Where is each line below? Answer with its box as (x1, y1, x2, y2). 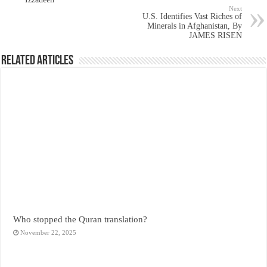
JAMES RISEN (188, 30, 242, 40)
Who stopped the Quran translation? (13, 213, 148, 224)
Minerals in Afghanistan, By (147, 21, 242, 30)
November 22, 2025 (20, 228, 77, 236)
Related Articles (1, 54, 74, 68)
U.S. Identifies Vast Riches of (142, 11, 242, 21)
